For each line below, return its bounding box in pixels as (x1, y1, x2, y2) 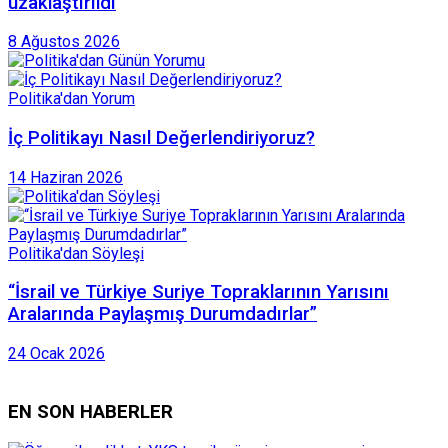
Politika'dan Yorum (8, 89, 135, 109)
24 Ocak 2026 (8, 344, 105, 364)
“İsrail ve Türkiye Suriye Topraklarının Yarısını (8, 281, 389, 304)
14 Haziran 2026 (8, 167, 123, 187)
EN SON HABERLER (8, 400, 173, 423)
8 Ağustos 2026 (8, 32, 120, 52)
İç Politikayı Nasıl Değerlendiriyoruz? (8, 126, 315, 149)
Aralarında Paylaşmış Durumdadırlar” (8, 303, 317, 326)
